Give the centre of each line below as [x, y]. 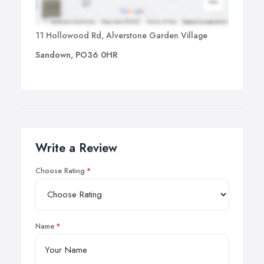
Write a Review [76, 148]
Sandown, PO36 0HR [77, 55]
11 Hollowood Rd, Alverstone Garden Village [121, 36]
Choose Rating [60, 171]
